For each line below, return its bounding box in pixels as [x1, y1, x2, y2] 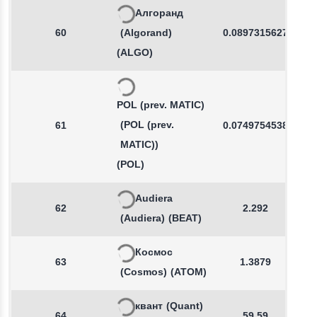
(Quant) [166, 300, 203, 313]
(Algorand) [120, 27, 172, 40]
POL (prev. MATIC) [117, 99, 204, 113]
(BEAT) [168, 212, 202, 226]
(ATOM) [171, 266, 207, 279]
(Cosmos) [120, 266, 167, 279]
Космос [135, 246, 173, 260]
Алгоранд [135, 7, 183, 21]
